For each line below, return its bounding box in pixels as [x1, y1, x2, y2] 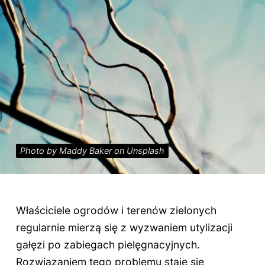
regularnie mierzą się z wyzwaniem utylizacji [15, 221, 232, 234]
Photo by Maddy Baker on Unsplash [20, 145, 164, 156]
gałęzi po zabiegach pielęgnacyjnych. [15, 238, 200, 251]
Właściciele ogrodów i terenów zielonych [15, 203, 216, 216]
